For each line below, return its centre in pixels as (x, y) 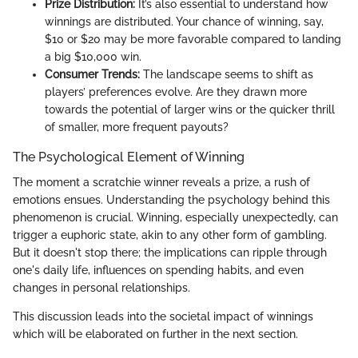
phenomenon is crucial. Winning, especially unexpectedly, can (175, 218)
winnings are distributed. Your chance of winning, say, (184, 22)
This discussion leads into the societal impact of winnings (163, 317)
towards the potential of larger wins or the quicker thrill (190, 110)
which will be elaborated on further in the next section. (155, 334)
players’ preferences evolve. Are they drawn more (176, 92)
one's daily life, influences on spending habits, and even (158, 270)
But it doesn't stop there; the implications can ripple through (170, 253)
